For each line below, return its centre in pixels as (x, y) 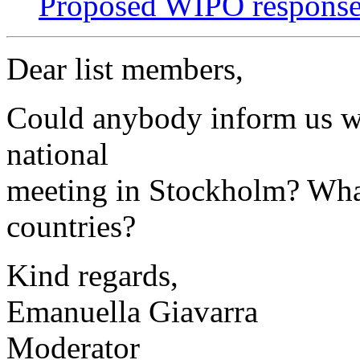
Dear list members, (125, 69)
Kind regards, (92, 276)
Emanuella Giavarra (132, 312)
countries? (71, 227)
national (57, 154)
